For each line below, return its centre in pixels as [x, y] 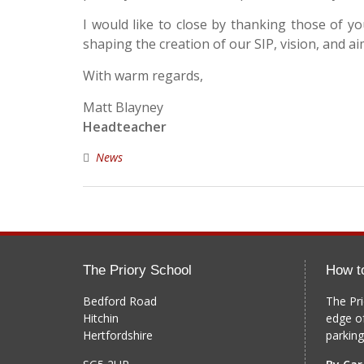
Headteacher [125, 127]
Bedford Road [120, 301]
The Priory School [137, 270]
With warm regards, [143, 76]
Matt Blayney [123, 107]
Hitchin [101, 318]
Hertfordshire [118, 335]
